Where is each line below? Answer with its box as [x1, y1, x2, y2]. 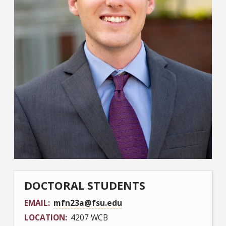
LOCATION [24, 211, 65, 223]
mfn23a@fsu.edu [53, 197, 122, 208]
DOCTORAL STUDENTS [24, 178, 145, 193]
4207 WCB [71, 211, 108, 223]
